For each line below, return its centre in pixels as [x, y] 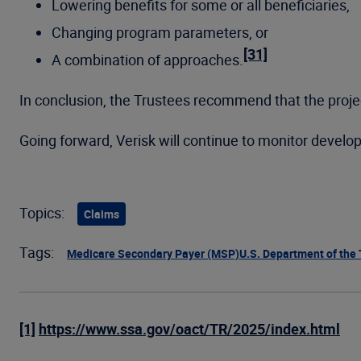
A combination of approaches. [147, 59]
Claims [102, 214]
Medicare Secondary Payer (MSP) [153, 253]
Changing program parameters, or [160, 32]
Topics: [42, 212]
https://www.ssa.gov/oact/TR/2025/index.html [189, 328]
